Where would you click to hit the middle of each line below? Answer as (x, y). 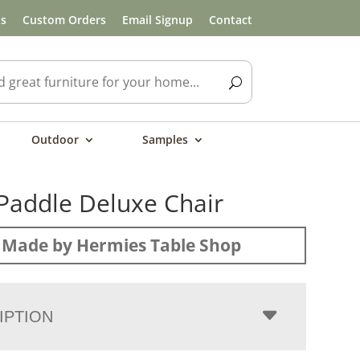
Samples (165, 139)
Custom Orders (64, 19)
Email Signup (157, 19)
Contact (230, 19)
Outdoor (55, 139)
